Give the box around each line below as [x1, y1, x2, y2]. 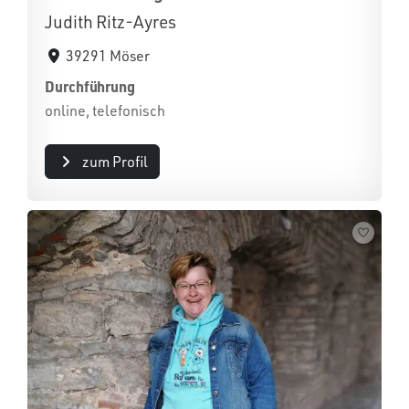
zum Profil [81, 152, 148, 171]
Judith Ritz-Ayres [45, 11, 176, 33]
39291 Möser [66, 47, 151, 65]
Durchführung [45, 77, 136, 96]
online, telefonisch [45, 101, 165, 120]
